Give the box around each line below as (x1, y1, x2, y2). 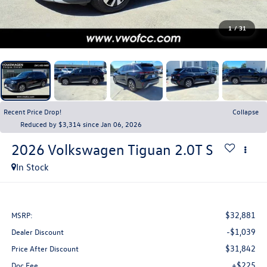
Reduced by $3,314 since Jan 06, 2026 (20, 119, 142, 129)
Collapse (232, 106, 259, 116)
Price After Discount (11, 243, 79, 254)
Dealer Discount (11, 226, 64, 237)
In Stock (15, 160, 49, 173)
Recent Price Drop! (4, 106, 61, 116)
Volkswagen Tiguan (47, 140, 171, 159)
